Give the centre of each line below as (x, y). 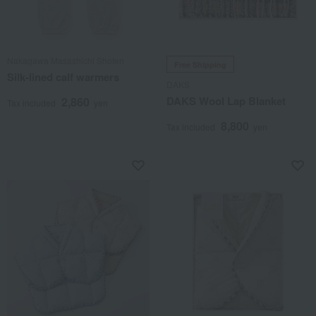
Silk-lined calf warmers (63, 77)
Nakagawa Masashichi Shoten (66, 60)
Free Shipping (200, 65)
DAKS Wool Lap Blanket (226, 101)
